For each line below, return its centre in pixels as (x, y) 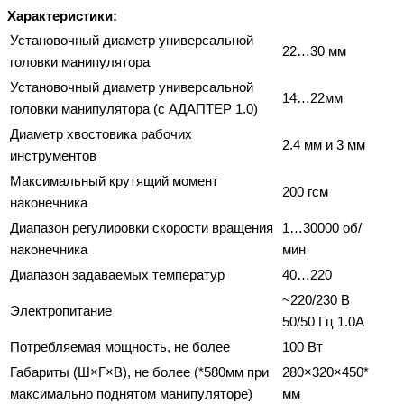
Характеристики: (62, 16)
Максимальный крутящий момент (114, 181)
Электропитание (61, 311)
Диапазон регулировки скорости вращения (142, 228)
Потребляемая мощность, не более (120, 347)
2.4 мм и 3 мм (324, 145)
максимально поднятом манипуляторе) (131, 394)
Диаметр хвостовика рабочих (101, 134)
